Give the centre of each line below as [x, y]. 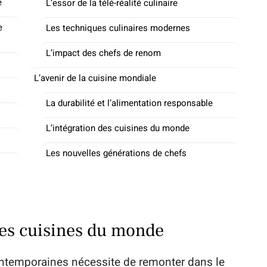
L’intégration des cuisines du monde [118, 128]
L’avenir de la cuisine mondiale [95, 78]
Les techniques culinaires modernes [118, 28]
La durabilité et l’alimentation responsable [129, 103]
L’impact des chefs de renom [103, 53]
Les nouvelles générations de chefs [116, 153]
